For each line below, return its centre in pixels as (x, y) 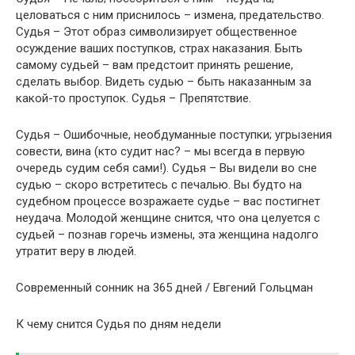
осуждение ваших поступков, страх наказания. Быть (159, 48)
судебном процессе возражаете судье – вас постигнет (168, 201)
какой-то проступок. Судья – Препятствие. (134, 98)
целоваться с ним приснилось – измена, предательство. (170, 15)
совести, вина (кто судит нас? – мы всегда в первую (160, 151)
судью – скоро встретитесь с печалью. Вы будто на (159, 185)
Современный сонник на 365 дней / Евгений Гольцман (164, 288)
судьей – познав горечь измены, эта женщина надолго (167, 235)
